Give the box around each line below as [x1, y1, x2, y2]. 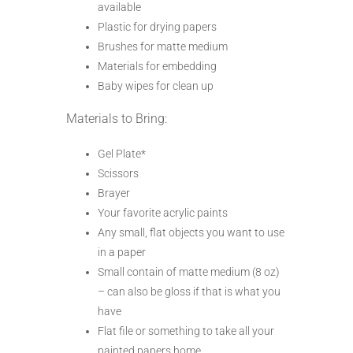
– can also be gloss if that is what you [98, 285, 281, 299]
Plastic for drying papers [98, 20, 217, 34]
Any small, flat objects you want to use [98, 226, 284, 240]
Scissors [98, 167, 139, 180]
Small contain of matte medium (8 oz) [98, 266, 280, 279]
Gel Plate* [98, 147, 146, 161]
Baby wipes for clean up [98, 80, 214, 93]
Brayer [98, 187, 130, 200]
